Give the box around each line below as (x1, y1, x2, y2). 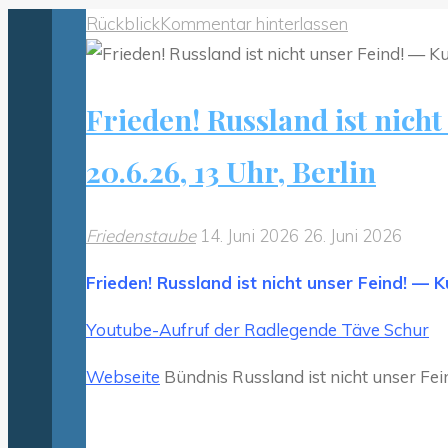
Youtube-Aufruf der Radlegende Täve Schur (86, 318, 429, 340)
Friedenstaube (86, 224, 196, 246)
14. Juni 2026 (200, 224, 303, 246)
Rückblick (86, 12, 160, 34)
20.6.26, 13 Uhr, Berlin (86, 151, 376, 190)
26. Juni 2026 (303, 224, 402, 246)
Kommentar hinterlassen (160, 12, 348, 34)
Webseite (86, 365, 160, 387)
